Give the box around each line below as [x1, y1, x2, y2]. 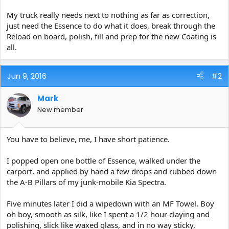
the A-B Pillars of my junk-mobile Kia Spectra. [7, 177, 166, 187]
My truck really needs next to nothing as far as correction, [7, 9, 210, 20]
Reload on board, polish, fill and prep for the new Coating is [7, 31, 216, 41]
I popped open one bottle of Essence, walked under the [7, 155, 200, 166]
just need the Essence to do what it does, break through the [7, 20, 215, 31]
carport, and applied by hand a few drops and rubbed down [7, 166, 217, 176]
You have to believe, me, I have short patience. [7, 134, 170, 144]
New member [37, 104, 83, 114]
